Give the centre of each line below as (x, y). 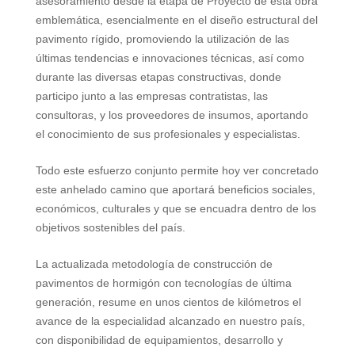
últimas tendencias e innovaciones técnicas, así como (170, 58)
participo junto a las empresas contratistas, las (151, 96)
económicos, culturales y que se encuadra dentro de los (176, 209)
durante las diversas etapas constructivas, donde (158, 77)
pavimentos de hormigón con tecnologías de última (163, 283)
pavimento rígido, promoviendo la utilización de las (162, 39)
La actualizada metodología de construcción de (154, 264)
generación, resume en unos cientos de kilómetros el (168, 302)
